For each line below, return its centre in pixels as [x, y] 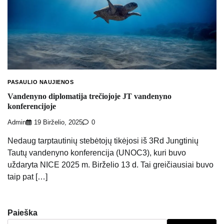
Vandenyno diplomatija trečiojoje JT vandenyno [89, 96]
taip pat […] [27, 176]
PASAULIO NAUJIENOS [40, 82]
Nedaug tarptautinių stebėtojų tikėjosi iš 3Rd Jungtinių [103, 140]
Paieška [22, 212]
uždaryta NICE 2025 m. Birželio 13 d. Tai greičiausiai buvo [110, 164]
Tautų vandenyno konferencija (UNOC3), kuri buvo [97, 152]
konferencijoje [32, 106]
